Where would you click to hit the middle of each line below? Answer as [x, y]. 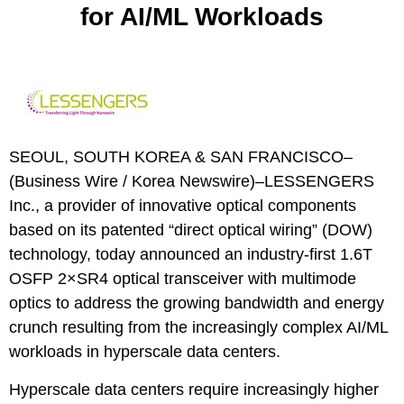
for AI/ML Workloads [202, 17]
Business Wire [66, 182]
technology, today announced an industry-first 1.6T [191, 255]
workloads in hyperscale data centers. [145, 352]
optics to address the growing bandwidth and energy [197, 303]
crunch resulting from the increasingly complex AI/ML [198, 328]
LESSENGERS [319, 182]
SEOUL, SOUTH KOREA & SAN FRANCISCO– [181, 157]
